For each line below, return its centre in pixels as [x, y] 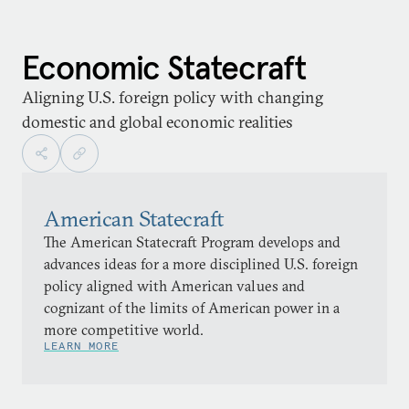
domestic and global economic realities [157, 122]
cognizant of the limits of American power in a [192, 308]
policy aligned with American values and [174, 286]
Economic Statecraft [164, 68]
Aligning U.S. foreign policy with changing [173, 97]
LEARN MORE [81, 346]
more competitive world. [124, 330]
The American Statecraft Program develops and [192, 242]
